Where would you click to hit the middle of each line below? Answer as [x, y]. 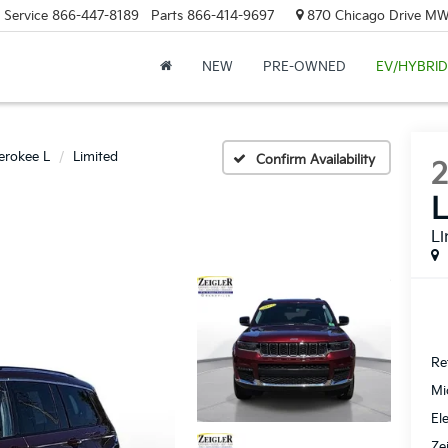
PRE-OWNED [304, 67]
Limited [95, 157]
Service [25, 15]
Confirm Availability [315, 159]
